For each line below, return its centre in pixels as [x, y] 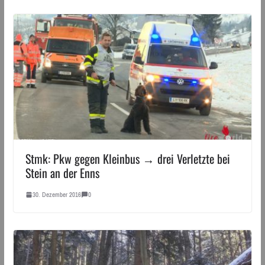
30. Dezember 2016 [56, 194]
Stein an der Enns [62, 172]
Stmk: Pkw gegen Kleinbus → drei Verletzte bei [127, 158]
